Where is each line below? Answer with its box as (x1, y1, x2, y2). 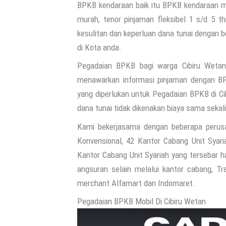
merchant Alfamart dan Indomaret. (77, 178, 195, 188)
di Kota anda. (77, 42, 122, 52)
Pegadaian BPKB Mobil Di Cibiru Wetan (77, 196, 206, 206)
